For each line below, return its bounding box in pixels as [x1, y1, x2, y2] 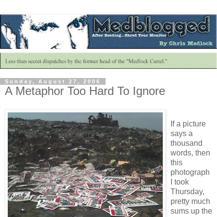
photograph [170, 168, 210, 177]
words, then [170, 149, 210, 157]
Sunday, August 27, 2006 [5, 78, 101, 85]
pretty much [170, 197, 210, 206]
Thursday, [170, 187, 204, 196]
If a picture [170, 120, 206, 128]
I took [170, 178, 189, 186]
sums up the [170, 207, 212, 216]
